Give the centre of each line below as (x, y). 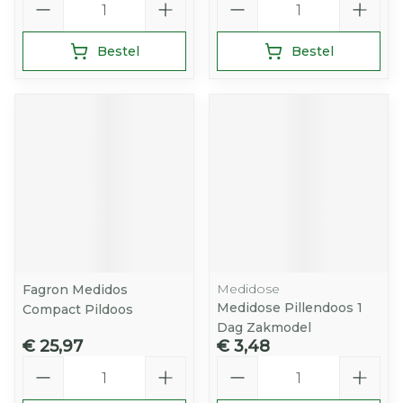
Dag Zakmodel (264, 327)
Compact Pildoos (78, 309)
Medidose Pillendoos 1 (290, 308)
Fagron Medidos (75, 290)
